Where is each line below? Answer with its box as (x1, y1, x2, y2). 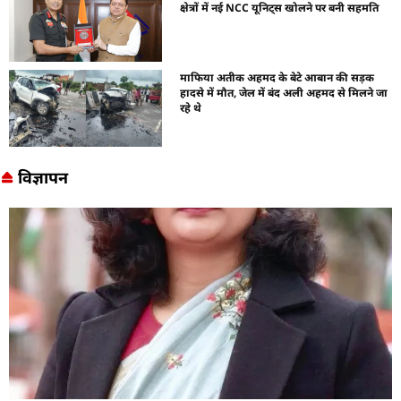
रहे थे (180, 100, 202, 116)
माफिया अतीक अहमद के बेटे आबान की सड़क (180, 70, 375, 86)
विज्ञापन (17, 166, 68, 188)
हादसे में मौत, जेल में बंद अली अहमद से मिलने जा (180, 85, 388, 101)
